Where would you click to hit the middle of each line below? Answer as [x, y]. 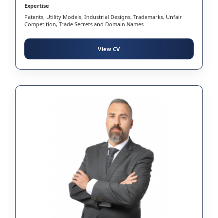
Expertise [37, 5]
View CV [109, 49]
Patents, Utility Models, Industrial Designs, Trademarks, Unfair [103, 17]
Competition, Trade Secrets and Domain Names [85, 24]
